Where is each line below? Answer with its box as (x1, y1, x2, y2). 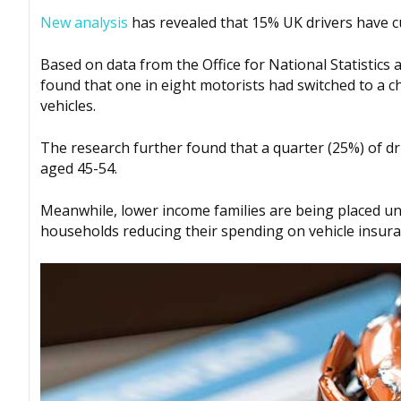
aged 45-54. (40, 158, 117, 179)
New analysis (40, 13, 128, 33)
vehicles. (40, 96, 96, 116)
